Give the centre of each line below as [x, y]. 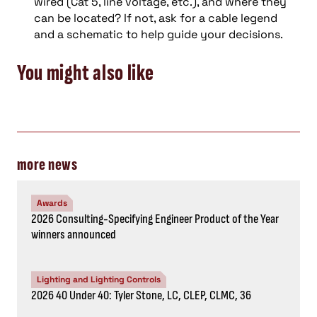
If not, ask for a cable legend [201, 18]
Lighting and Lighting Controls [99, 280]
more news [47, 165]
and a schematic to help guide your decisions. [160, 34]
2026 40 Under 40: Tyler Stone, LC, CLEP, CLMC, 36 [141, 296]
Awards [52, 203]
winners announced [74, 235]
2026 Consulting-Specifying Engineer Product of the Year [155, 219]
